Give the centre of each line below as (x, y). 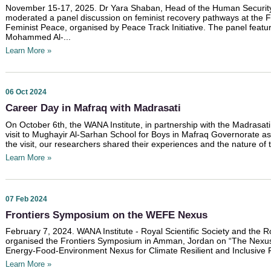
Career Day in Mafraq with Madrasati (93, 108)
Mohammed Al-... (38, 37)
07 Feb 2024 (26, 199)
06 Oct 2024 (26, 92)
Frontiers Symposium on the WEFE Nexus (106, 215)
